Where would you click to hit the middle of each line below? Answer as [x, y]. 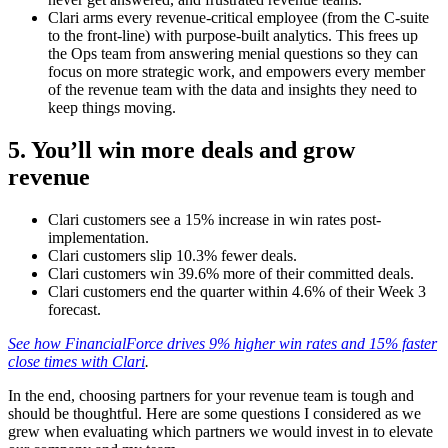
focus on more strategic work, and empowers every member [236, 71]
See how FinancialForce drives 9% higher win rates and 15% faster [222, 343]
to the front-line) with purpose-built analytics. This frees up [233, 35]
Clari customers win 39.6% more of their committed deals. [231, 273]
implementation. [98, 237]
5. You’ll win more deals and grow [181, 149]
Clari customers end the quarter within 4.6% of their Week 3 [237, 291]
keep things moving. [112, 107]
